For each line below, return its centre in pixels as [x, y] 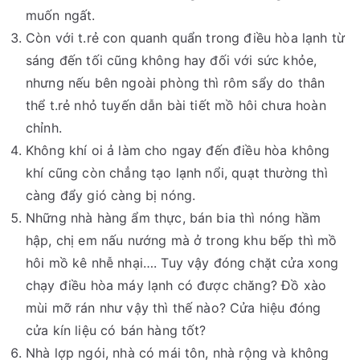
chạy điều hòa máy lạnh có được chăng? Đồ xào [176, 286]
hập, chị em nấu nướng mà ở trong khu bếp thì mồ [182, 241]
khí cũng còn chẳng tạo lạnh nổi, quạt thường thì [177, 173]
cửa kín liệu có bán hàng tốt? [116, 331]
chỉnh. [44, 128]
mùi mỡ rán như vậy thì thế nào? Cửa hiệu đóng [174, 308]
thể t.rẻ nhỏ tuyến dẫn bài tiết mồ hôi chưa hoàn [176, 106]
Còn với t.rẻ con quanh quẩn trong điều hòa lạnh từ [186, 38]
